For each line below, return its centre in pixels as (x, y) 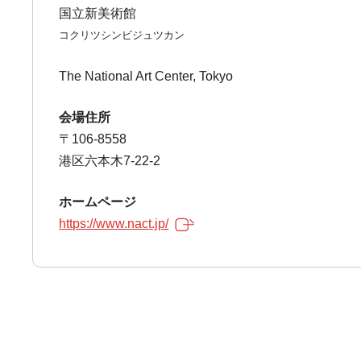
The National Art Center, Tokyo (146, 76)
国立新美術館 (98, 13)
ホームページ (98, 202)
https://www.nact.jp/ (114, 224)
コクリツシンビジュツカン (122, 35)
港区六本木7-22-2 (110, 161)
